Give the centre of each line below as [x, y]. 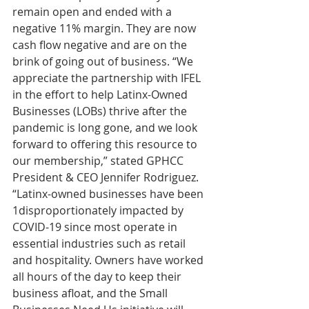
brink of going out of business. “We [104, 61]
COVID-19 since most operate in [96, 227]
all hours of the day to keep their [98, 276]
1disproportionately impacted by [99, 210]
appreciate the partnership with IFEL [108, 78]
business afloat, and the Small [91, 293]
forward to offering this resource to [106, 144]
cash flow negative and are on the [101, 44]
